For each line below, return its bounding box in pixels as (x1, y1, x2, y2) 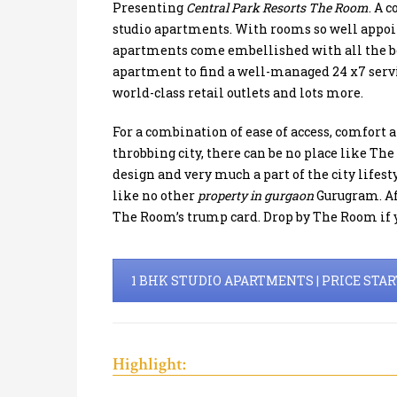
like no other (113, 186, 198, 204)
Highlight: (113, 352, 186, 376)
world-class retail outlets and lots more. (113, 83, 363, 101)
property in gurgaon (198, 186, 314, 204)
